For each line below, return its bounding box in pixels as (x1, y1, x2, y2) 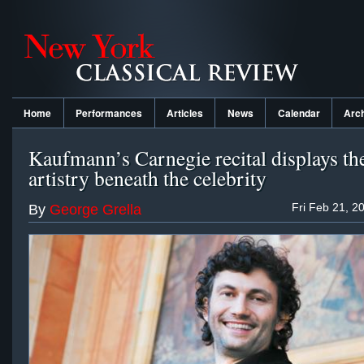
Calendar (277, 106, 320, 120)
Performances (76, 106, 143, 120)
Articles (166, 106, 203, 120)
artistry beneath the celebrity (28, 164, 266, 192)
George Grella (50, 201, 141, 218)
